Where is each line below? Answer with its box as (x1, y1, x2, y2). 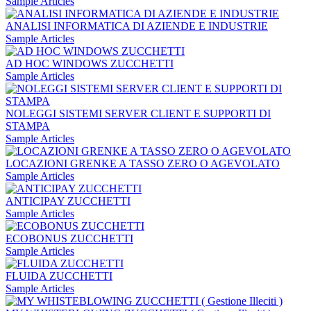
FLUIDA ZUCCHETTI (6, 270, 112, 283)
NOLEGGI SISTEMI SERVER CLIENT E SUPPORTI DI (6, 108, 271, 120)
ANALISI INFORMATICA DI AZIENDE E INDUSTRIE (6, 20, 268, 33)
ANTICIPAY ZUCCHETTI (6, 195, 131, 208)
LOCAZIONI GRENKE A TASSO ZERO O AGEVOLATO (6, 158, 280, 170)
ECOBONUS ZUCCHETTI (6, 233, 133, 245)
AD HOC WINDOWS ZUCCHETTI (6, 58, 174, 70)
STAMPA (6, 120, 50, 133)
